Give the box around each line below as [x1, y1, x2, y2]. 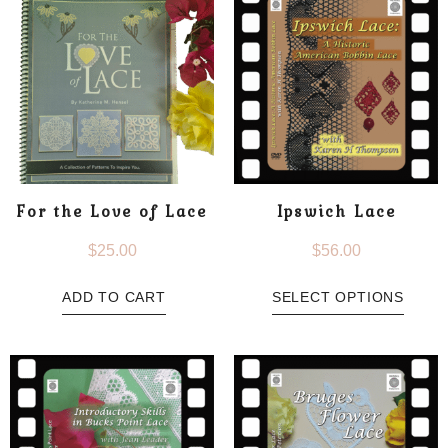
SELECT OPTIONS [271, 288, 405, 305]
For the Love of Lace [17, 198, 207, 223]
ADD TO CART [62, 288, 166, 305]
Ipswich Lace [276, 198, 396, 223]
